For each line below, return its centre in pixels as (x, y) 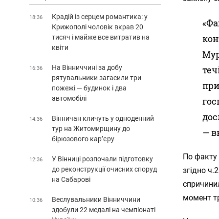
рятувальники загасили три (97, 77)
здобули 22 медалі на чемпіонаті (104, 209)
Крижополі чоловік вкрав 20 (98, 27)
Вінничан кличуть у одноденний (103, 118)
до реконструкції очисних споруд (104, 169)
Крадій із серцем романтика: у (100, 16)
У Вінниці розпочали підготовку (102, 159)
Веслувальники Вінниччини (96, 199)
